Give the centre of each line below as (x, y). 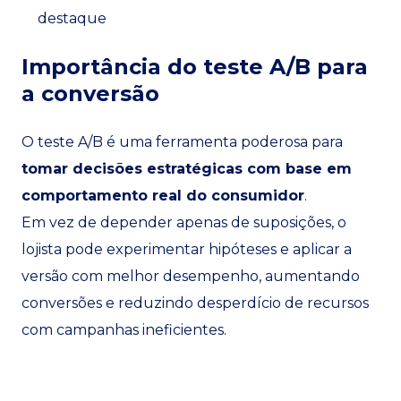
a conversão (90, 94)
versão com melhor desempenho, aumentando (191, 276)
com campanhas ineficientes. (124, 330)
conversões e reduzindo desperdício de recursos (195, 303)
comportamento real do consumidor (163, 196)
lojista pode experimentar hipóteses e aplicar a (187, 249)
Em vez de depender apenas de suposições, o (184, 222)
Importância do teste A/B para (195, 67)
